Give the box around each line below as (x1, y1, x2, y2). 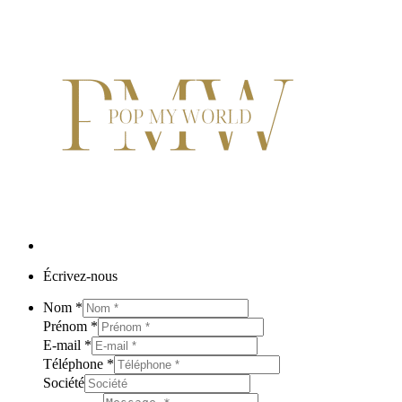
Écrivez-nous (43, 267, 118, 284)
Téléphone (43, 355, 107, 371)
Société (43, 374, 84, 390)
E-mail (43, 336, 84, 353)
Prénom (43, 318, 91, 334)
